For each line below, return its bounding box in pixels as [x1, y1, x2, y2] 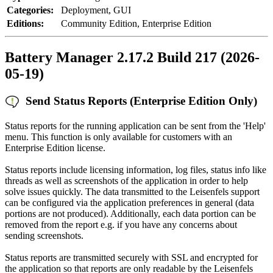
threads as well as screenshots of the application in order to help [5, 175, 248, 186]
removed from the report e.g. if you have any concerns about [5, 219, 237, 230]
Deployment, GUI [61, 4, 131, 15]
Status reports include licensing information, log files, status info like [5, 164, 266, 175]
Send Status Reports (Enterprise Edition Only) [19, 94, 257, 107]
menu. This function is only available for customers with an [5, 131, 232, 142]
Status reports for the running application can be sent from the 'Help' [5, 120, 266, 131]
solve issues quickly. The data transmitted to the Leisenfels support [5, 186, 260, 197]
